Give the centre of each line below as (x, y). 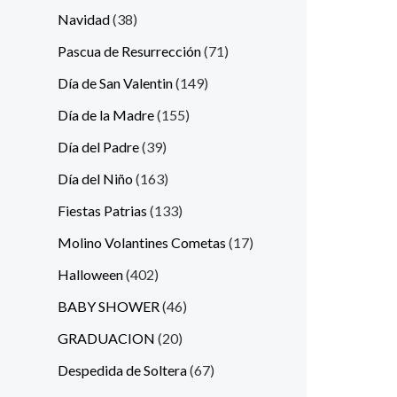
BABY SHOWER (109, 307)
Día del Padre (98, 147)
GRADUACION (106, 339)
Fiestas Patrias (102, 211)
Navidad (84, 19)
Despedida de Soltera (122, 370)
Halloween (90, 275)
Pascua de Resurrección (129, 51)
